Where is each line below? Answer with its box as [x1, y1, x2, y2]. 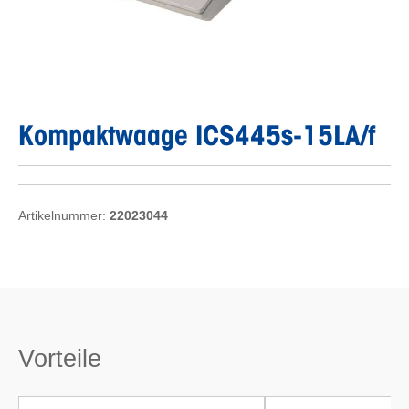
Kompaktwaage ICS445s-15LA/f [18, 118, 375, 152]
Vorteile [18, 345, 101, 372]
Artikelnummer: [18, 208, 110, 223]
